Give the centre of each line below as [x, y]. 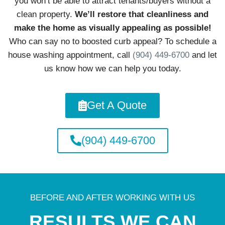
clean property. [46, 14]
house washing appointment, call [70, 55]
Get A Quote [117, 105]
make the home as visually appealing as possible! [113, 28]
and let [203, 55]
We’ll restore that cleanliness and [142, 14]
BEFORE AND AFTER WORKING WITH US [113, 197]
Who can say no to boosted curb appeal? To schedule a [113, 41]
